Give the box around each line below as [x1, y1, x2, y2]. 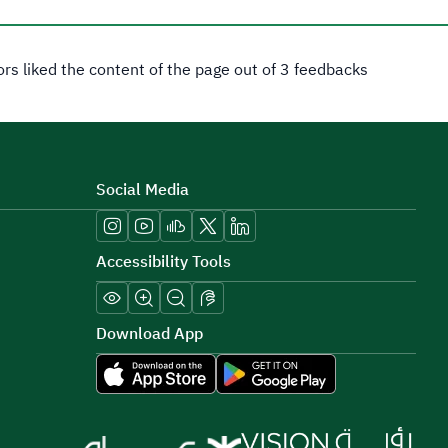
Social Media [96, 178, 189, 202]
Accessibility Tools [96, 250, 231, 274]
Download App [96, 322, 203, 346]
